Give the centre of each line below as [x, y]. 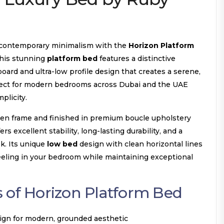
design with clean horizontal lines [140, 144]
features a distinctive [136, 58]
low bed [62, 144]
